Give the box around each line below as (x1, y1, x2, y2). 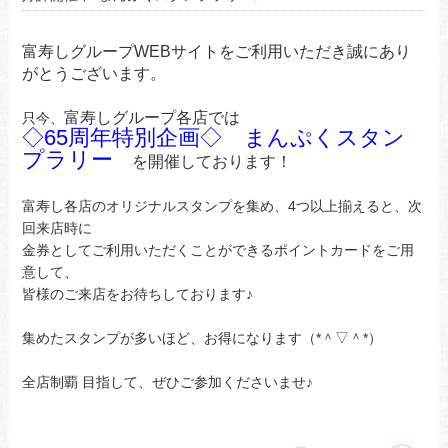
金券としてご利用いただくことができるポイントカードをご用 (21, 242, 414, 258)
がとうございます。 (21, 64, 166, 82)
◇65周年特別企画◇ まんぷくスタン (21, 125, 405, 150)
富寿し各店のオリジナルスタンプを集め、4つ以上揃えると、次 (21, 198, 422, 214)
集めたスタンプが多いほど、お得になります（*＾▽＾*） (21, 330, 382, 346)
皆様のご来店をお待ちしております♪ (21, 286, 253, 302)
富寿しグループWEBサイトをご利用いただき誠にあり (21, 42, 411, 60)
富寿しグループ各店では (63, 108, 240, 126)
